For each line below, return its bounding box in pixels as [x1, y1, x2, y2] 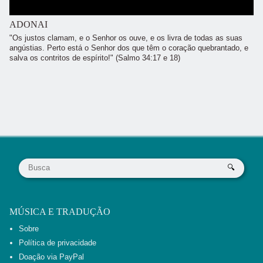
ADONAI [9, 19, 48, 29]
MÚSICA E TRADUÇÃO [9, 206, 110, 217]
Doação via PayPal [19, 252, 84, 261]
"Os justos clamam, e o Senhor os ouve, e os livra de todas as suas [9, 33, 242, 43]
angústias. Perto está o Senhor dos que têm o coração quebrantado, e [9, 43, 248, 53]
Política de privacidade [19, 238, 96, 247]
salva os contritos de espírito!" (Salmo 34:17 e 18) [9, 53, 180, 63]
